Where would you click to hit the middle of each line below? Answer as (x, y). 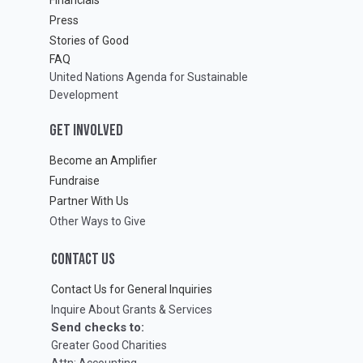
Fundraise (75, 180)
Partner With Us (89, 201)
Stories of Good (89, 40)
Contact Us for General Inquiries (132, 289)
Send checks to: (98, 327)
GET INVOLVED (86, 130)
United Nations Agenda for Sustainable (149, 77)
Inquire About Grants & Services (132, 309)
